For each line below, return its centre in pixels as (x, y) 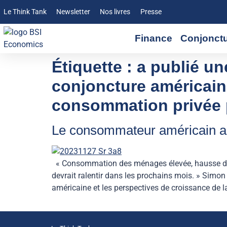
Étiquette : (94, 67)
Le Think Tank (25, 12)
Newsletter (73, 12)
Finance (153, 38)
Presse (151, 12)
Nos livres (115, 12)
